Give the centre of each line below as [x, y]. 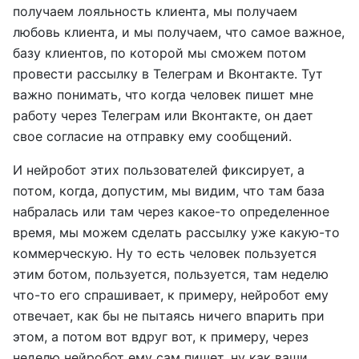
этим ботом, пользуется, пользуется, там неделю [171, 274]
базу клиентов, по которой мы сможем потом [159, 53]
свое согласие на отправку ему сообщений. [152, 136]
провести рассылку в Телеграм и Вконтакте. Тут [168, 74]
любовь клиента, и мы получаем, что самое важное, [179, 32]
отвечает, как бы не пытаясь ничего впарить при [169, 316]
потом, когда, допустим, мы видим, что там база [169, 191]
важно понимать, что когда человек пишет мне [163, 95]
